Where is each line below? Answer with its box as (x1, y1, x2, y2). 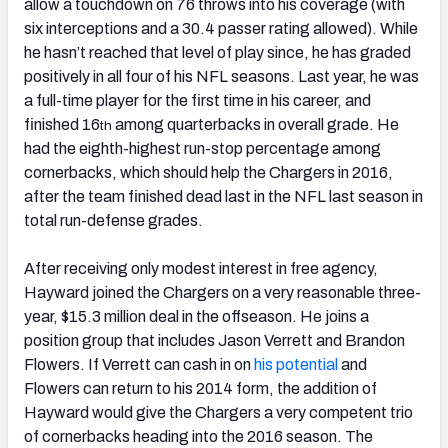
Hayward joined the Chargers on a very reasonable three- (24, 283, 421, 301)
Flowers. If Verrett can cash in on (24, 355, 254, 373)
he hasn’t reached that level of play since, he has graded (24, 43, 411, 61)
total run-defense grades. (24, 211, 203, 229)
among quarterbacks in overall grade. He (112, 115, 399, 133)
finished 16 (24, 115, 100, 133)
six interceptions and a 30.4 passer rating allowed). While (24, 19, 418, 37)
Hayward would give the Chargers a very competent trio (24, 403, 413, 421)
